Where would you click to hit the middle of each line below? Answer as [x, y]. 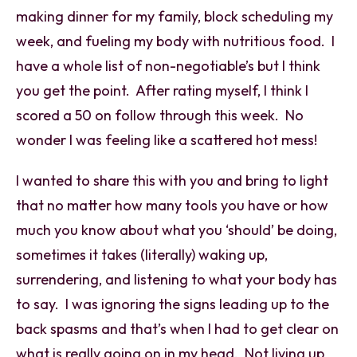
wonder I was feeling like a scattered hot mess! [167, 139]
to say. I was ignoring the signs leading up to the [173, 304]
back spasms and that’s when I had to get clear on [177, 328]
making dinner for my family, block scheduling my [175, 16]
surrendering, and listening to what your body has [177, 279]
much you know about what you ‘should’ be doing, [177, 229]
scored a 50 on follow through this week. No [160, 115]
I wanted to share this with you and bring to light [172, 180]
